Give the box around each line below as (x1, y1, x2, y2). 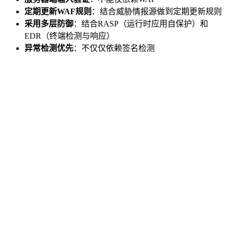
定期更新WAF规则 (24, 7, 92, 16)
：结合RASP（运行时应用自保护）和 (73, 19, 208, 28)
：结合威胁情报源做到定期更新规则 (92, 7, 222, 16)
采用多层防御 (24, 19, 73, 28)
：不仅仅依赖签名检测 (73, 44, 155, 53)
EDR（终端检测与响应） (24, 32, 115, 41)
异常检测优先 (24, 44, 73, 53)
